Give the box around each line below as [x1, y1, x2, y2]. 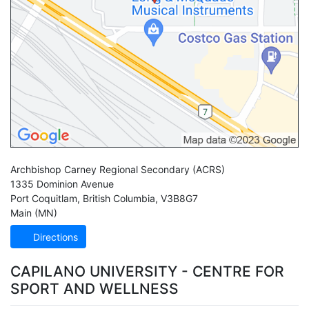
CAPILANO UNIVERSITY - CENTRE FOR [10, 262, 284, 280]
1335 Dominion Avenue [10, 178, 114, 190]
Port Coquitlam [10, 192, 77, 205]
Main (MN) [10, 207, 57, 219]
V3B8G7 [161, 192, 198, 205]
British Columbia [83, 192, 155, 205]
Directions [30, 230, 78, 243]
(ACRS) [192, 163, 225, 176]
